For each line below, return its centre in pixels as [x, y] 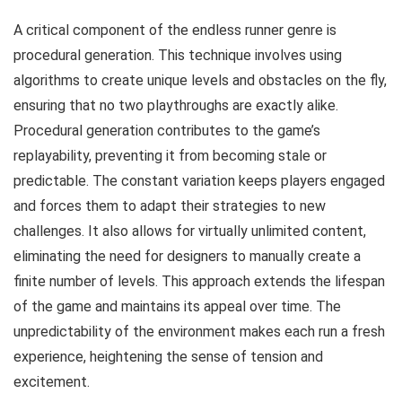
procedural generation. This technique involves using [178, 55]
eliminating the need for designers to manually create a [187, 256]
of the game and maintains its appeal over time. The [177, 306]
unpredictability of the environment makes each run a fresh [199, 332]
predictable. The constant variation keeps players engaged [199, 181]
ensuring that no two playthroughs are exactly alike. [176, 105]
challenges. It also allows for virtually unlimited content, [190, 231]
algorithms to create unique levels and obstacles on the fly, [200, 80]
